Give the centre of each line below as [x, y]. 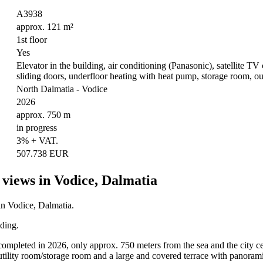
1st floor [32, 40]
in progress [37, 128]
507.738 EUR [43, 154]
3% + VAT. [37, 141]
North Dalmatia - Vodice [62, 89]
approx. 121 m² [45, 27]
